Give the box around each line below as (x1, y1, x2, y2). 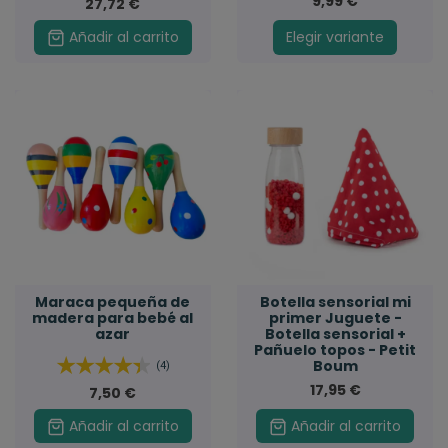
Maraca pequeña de (35, 292, 191, 313)
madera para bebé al (32, 308, 194, 329)
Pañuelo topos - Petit (254, 340, 417, 361)
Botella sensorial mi (259, 292, 411, 313)
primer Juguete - (268, 308, 402, 329)
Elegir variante (286, 26, 385, 47)
